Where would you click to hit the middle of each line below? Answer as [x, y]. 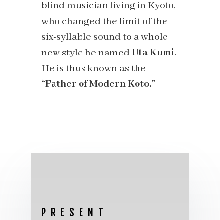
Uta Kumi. [154, 53]
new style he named [86, 53]
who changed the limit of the [104, 22]
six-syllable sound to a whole [105, 37]
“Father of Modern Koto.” [98, 84]
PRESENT [75, 212]
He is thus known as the [94, 69]
